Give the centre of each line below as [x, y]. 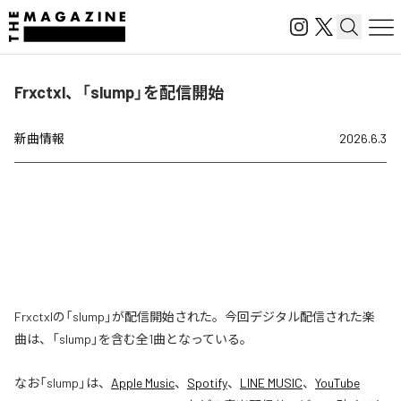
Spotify [207, 383]
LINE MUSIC [271, 383]
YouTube [337, 383]
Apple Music [143, 383]
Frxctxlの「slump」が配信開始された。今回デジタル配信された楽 [195, 316]
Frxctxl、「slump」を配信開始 [119, 92]
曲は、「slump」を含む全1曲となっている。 [133, 339]
